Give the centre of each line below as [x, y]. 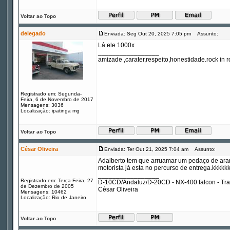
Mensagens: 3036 [42, 105]
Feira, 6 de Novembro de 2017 [57, 99]
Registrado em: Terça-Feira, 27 [57, 180]
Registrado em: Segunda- [51, 94]
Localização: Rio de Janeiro [53, 197]
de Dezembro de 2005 [47, 186]
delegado [33, 33]
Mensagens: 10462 [44, 192]
